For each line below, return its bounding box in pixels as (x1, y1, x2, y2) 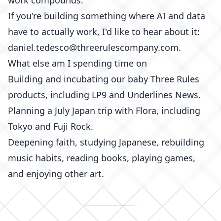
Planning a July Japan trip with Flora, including (8, 105, 200, 116)
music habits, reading (8, 152, 101, 164)
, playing (127, 152, 165, 164)
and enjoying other (8, 168, 90, 180)
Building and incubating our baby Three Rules (8, 73, 199, 85)
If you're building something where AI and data (8, 10, 205, 22)
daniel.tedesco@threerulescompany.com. (8, 41, 181, 53)
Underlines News (127, 89, 198, 101)
